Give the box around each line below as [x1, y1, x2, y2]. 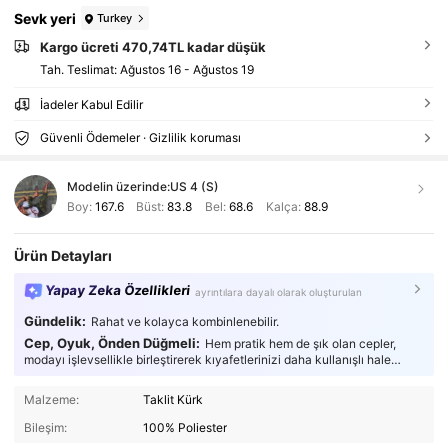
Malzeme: [23, 392, 79, 408]
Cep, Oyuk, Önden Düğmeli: [23, 334, 200, 351]
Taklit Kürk [143, 392, 204, 408]
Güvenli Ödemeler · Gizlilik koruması [39, 130, 241, 146]
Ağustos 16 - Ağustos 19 [119, 62, 254, 78]
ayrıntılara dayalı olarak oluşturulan [195, 285, 363, 298]
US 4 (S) [169, 178, 219, 194]
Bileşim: [23, 420, 67, 436]
